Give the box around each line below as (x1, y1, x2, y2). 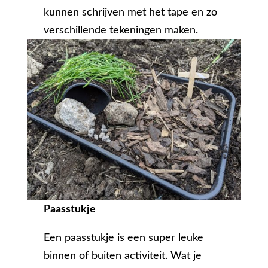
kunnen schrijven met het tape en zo (44, 7, 218, 19)
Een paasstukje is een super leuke (44, 233, 204, 244)
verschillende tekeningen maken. (44, 25, 199, 36)
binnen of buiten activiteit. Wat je (44, 251, 202, 262)
